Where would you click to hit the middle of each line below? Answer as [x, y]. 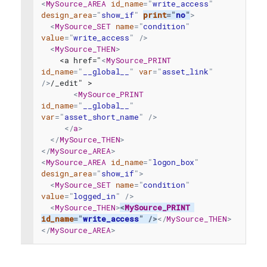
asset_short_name [101, 117]
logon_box [174, 162]
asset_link [185, 71]
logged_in [94, 196]
